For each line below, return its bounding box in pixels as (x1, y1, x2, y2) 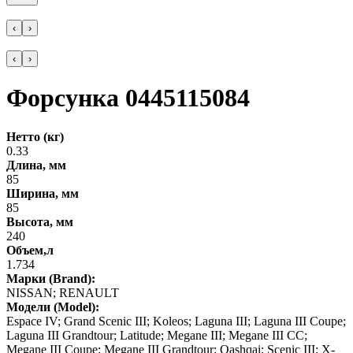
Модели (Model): (6, 299, 99, 314)
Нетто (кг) (6, 129, 64, 143)
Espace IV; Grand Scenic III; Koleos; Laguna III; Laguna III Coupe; (6, 314, 346, 328)
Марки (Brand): (6, 271, 95, 285)
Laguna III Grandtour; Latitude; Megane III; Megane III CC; (6, 328, 307, 342)
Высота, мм (6, 214, 73, 229)
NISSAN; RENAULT (6, 285, 119, 299)
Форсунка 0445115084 (6, 84, 250, 113)
